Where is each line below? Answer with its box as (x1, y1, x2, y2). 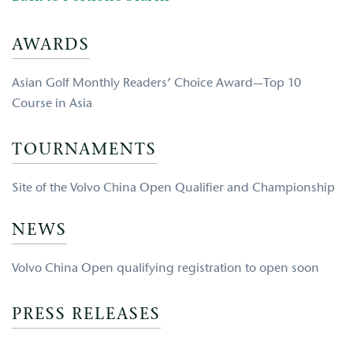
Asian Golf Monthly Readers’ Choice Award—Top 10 (12, 77, 301, 91)
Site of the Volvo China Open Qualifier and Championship (12, 182, 335, 195)
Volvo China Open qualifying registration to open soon (12, 262, 319, 276)
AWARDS (12, 37, 90, 54)
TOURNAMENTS (12, 142, 157, 159)
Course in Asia (12, 98, 92, 111)
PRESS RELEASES (12, 307, 161, 324)
